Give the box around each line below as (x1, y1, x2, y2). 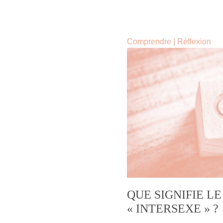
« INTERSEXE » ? (127, 202, 219, 216)
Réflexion (177, 37, 211, 46)
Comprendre (127, 37, 171, 46)
